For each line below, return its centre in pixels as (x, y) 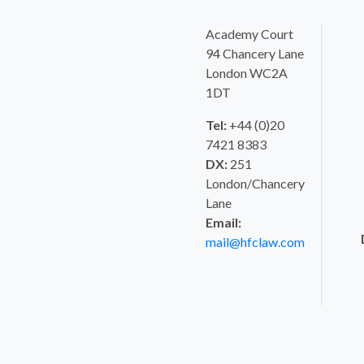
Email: (223, 222)
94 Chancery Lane (254, 53)
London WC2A (246, 73)
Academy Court (249, 34)
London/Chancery (255, 183)
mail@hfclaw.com (255, 242)
